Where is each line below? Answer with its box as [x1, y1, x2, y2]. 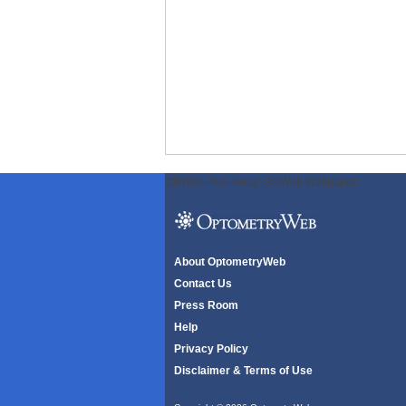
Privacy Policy [174, 343, 248, 355]
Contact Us [174, 277, 232, 290]
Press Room [174, 299, 238, 312]
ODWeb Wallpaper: [264, 176, 359, 188]
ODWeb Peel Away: [165, 176, 264, 188]
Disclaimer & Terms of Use [174, 364, 313, 377]
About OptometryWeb [174, 256, 285, 268]
